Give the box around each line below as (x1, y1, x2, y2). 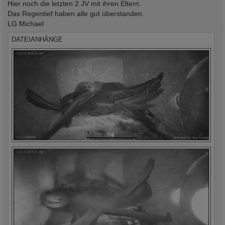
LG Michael (8, 19, 44, 28)
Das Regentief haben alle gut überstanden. (8, 9, 144, 18)
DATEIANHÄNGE (12, 35, 63, 43)
